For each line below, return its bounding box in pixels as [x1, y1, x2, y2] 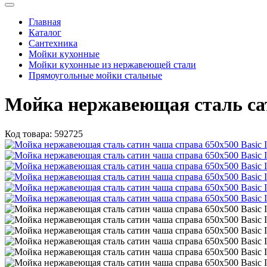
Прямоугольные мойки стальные [29, 70, 162, 80]
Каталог [29, 27, 61, 38]
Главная [29, 16, 61, 27]
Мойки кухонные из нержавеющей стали [29, 59, 196, 70]
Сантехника [29, 38, 77, 48]
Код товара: [5, 128, 52, 139]
